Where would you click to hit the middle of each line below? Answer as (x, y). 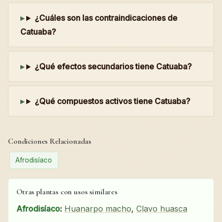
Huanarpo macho (98, 208)
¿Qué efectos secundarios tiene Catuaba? (113, 67)
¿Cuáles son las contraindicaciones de (106, 18)
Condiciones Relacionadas (50, 141)
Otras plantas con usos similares (67, 192)
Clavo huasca (162, 208)
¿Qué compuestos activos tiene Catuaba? (112, 101)
